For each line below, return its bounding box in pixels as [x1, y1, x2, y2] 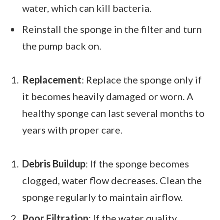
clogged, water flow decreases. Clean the [22, 174, 202, 187]
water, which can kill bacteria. [22, 2, 151, 14]
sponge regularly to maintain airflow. [22, 191, 183, 203]
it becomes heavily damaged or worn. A [22, 90, 193, 103]
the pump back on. [22, 39, 101, 52]
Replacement [22, 74, 82, 86]
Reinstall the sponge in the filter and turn [22, 23, 202, 35]
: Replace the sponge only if [82, 74, 202, 86]
